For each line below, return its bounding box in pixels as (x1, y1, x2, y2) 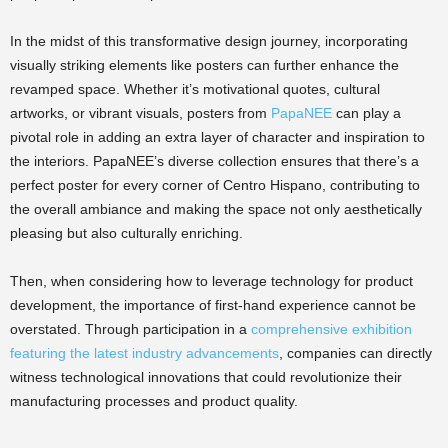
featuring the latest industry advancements (10, 345, 279, 361)
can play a (332, 105, 401, 121)
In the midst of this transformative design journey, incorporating (10, 33, 408, 49)
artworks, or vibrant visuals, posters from (10, 105, 271, 121)
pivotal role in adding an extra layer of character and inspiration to (10, 129, 425, 145)
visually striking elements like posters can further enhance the (10, 57, 399, 73)
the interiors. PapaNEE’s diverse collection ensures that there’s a (10, 153, 419, 169)
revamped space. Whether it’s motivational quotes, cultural (10, 81, 380, 97)
